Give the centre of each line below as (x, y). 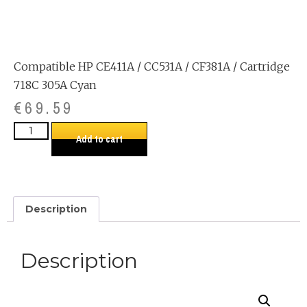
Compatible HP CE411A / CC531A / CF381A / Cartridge (152, 66)
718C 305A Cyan (55, 85)
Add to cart (99, 139)
